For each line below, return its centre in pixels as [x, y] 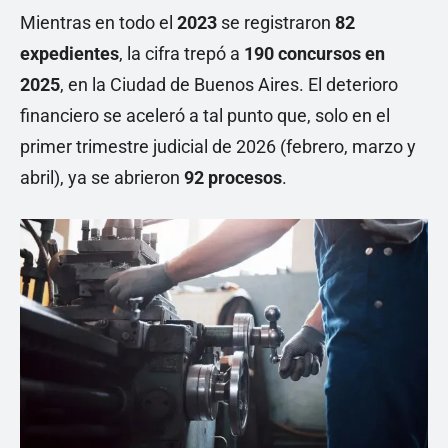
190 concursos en [314, 53]
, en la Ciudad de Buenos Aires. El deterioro [229, 84]
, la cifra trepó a [181, 53]
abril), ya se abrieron [102, 177]
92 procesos [233, 177]
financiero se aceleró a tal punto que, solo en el [205, 115]
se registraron [278, 22]
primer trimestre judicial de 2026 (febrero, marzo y [218, 146]
